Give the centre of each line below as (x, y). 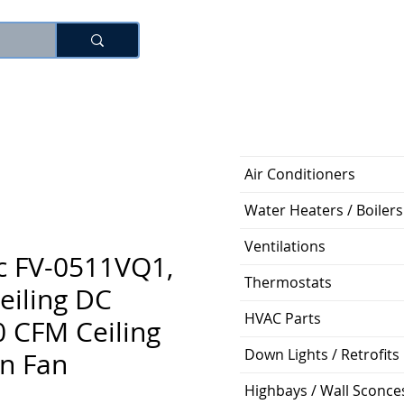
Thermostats (288, 282)
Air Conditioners (300, 174)
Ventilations (285, 246)
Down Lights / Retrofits (322, 354)
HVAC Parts (283, 318)
